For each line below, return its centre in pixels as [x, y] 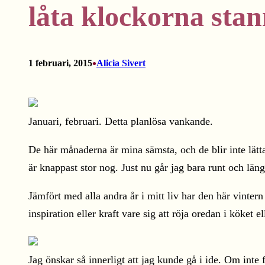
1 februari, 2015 [60, 63]
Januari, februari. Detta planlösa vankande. [121, 121]
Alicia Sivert [121, 63]
